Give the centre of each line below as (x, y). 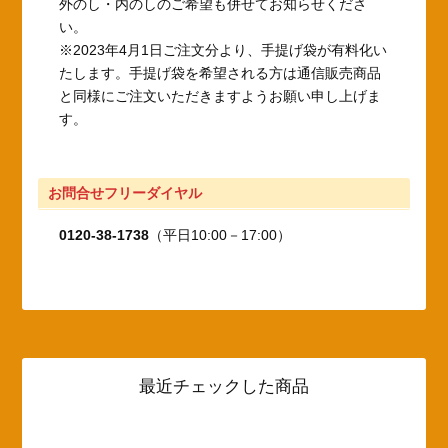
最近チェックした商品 (224, 386)
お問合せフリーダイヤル (125, 192)
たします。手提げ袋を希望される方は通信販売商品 (220, 72)
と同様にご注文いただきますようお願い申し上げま (220, 95)
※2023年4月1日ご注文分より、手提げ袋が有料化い (223, 49)
